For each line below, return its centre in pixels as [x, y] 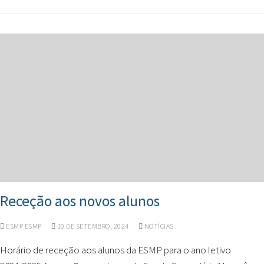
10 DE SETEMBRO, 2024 [93, 226]
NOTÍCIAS [158, 226]
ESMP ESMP [23, 226]
